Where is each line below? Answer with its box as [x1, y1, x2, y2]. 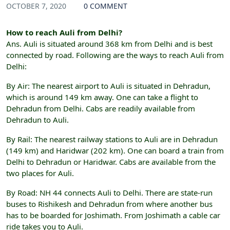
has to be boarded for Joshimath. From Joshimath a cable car [6, 210, 220, 221]
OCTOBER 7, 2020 [6, 1, 68, 11]
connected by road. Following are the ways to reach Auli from [6, 50, 224, 61]
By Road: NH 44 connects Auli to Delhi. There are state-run [6, 187, 213, 198]
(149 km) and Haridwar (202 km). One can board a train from [6, 145, 224, 156]
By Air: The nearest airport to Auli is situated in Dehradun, [6, 81, 210, 91]
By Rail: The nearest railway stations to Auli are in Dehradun [6, 134, 218, 145]
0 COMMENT [84, 1, 127, 11]
